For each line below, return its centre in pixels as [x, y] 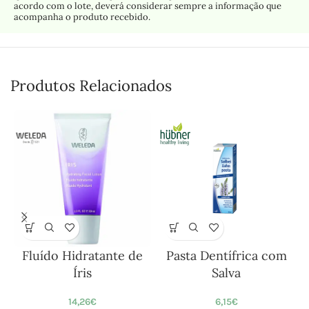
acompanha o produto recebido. [82, 17]
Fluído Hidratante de [82, 255]
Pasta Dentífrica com [226, 255]
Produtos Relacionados [91, 85]
